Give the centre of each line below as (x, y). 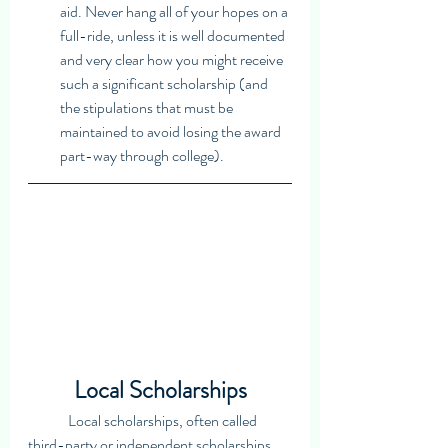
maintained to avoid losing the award (172, 131)
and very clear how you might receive (173, 59)
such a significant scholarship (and (165, 83)
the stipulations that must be (148, 107)
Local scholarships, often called (48, 420)
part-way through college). (143, 155)
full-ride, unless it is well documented (174, 35)
